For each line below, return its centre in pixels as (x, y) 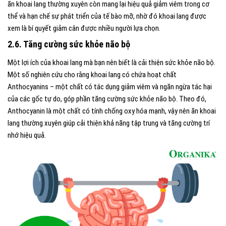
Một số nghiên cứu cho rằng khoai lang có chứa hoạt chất (92, 75)
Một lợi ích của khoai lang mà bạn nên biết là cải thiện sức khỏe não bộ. (111, 63)
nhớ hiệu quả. (27, 135)
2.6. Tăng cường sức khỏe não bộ (70, 44)
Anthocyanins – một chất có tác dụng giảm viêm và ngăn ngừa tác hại (110, 87)
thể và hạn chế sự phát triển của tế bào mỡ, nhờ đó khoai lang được (107, 16)
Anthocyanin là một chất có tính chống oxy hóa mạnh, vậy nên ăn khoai (112, 111)
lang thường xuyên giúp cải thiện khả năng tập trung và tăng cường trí (109, 123)
